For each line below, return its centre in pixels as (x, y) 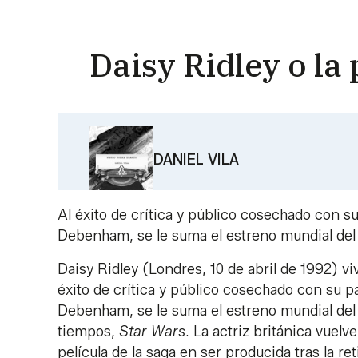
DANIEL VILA (196, 159)
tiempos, (88, 331)
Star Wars (152, 331)
